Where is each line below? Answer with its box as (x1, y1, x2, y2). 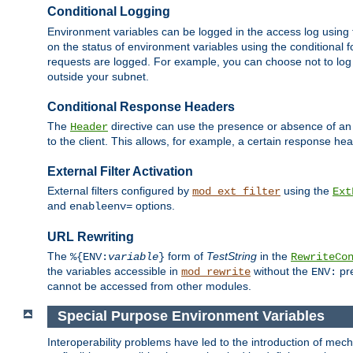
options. (132, 199, 175, 213)
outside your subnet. (47, 69, 149, 83)
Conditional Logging (47, 5, 170, 19)
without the (251, 265, 311, 278)
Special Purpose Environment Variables (57, 308, 325, 325)
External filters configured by (47, 184, 192, 198)
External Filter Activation (47, 164, 193, 178)
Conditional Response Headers (47, 99, 235, 113)
